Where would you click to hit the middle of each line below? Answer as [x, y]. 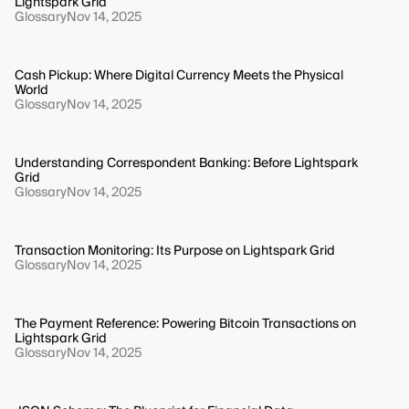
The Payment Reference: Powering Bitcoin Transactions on [185, 325]
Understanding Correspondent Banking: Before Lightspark [186, 164]
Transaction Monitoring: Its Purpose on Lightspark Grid [175, 252]
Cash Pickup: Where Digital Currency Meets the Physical [179, 76]
